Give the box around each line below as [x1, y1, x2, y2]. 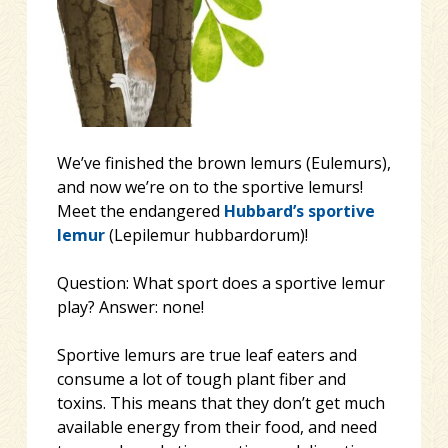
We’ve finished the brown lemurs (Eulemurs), [56, 152, 391, 175]
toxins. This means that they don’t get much [56, 392, 385, 415]
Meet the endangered [56, 200, 224, 223]
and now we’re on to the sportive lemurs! [56, 176, 363, 199]
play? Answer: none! [56, 296, 204, 319]
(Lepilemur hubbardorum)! [104, 224, 308, 247]
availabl [56, 416, 114, 439]
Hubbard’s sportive [223, 200, 375, 223]
